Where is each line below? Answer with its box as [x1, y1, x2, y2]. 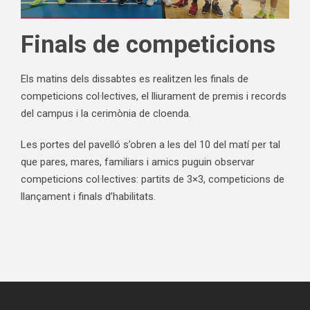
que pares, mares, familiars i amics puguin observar [21, 156, 255, 168]
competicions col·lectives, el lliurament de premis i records [21, 90, 286, 102]
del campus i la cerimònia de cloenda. [21, 107, 191, 120]
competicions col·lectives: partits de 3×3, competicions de [21, 173, 284, 185]
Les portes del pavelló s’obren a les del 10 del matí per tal [21, 138, 280, 151]
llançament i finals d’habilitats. [21, 190, 156, 203]
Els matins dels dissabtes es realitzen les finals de [21, 73, 248, 85]
